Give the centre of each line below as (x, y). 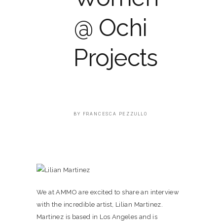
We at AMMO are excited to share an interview (108, 192)
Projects (116, 58)
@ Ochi (110, 28)
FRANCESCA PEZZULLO (115, 114)
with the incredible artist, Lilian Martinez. (100, 204)
